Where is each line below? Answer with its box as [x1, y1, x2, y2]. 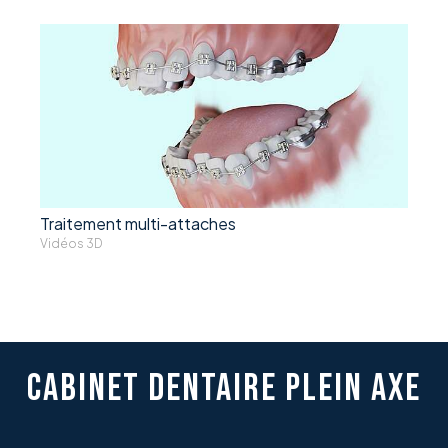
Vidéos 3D [40, 236, 102, 251]
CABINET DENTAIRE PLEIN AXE [27, 366, 421, 411]
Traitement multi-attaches [40, 213, 236, 234]
